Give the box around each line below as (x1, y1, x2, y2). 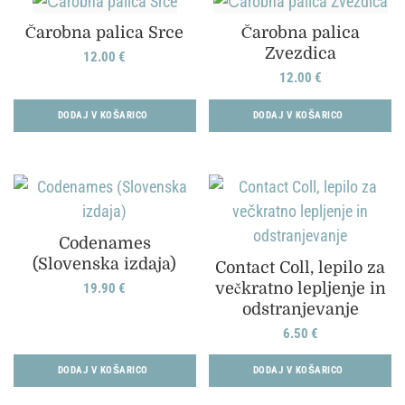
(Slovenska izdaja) (33, 255, 177, 274)
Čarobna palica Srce (25, 24, 184, 42)
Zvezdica (264, 44, 336, 63)
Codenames (58, 234, 151, 253)
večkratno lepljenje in (214, 279, 386, 298)
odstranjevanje (241, 300, 359, 319)
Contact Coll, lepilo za (215, 259, 386, 278)
